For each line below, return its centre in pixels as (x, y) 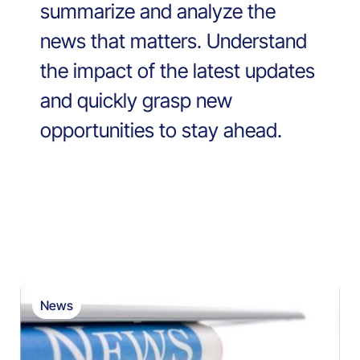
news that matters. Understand (174, 41)
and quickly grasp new (136, 101)
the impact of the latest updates (178, 71)
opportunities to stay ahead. (161, 131)
